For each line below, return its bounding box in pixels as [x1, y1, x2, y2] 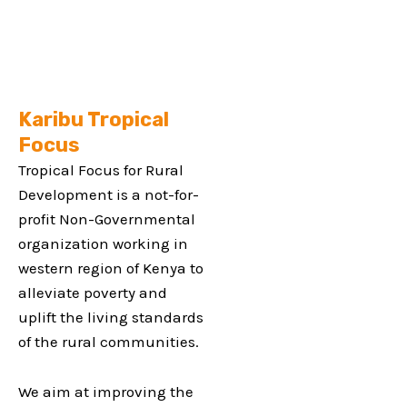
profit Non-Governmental [18, 210, 195, 229]
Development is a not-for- [18, 185, 199, 204]
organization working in [18, 234, 188, 253]
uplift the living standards [18, 308, 203, 327]
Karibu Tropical [18, 107, 169, 133]
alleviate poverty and [18, 283, 167, 303]
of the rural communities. [18, 333, 203, 352]
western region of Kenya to [18, 259, 203, 278]
